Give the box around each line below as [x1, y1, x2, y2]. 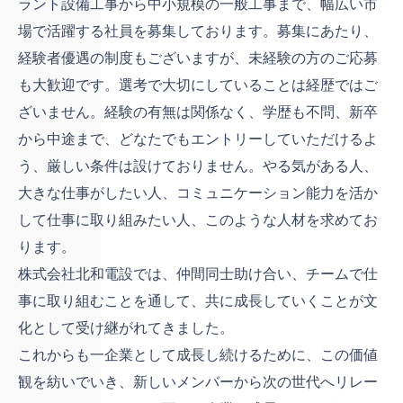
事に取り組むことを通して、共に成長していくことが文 [18, 291, 378, 311]
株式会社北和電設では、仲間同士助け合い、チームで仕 [18, 264, 378, 284]
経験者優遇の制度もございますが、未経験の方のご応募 [18, 48, 378, 68]
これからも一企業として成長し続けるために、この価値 [18, 345, 378, 365]
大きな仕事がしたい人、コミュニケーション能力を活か [18, 183, 378, 203]
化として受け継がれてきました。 [18, 318, 234, 338]
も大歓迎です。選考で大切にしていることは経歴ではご [18, 75, 378, 95]
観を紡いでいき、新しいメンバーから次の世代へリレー [18, 372, 378, 392]
